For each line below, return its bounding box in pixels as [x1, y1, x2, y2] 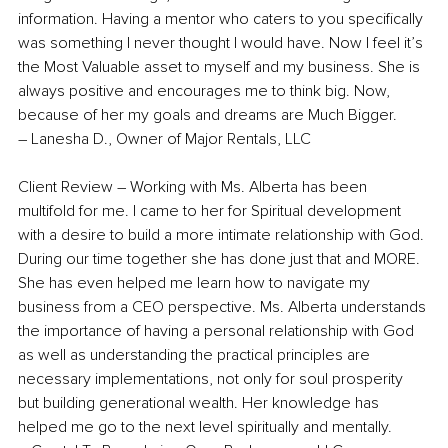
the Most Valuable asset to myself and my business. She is [18, 56, 424, 77]
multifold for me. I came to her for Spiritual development [18, 200, 405, 221]
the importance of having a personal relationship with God [18, 320, 418, 341]
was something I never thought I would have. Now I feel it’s [18, 32, 427, 53]
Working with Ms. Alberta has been [130, 176, 371, 197]
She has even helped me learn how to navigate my [18, 272, 374, 293]
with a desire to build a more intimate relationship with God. [18, 224, 428, 245]
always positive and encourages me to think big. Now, [18, 80, 394, 101]
